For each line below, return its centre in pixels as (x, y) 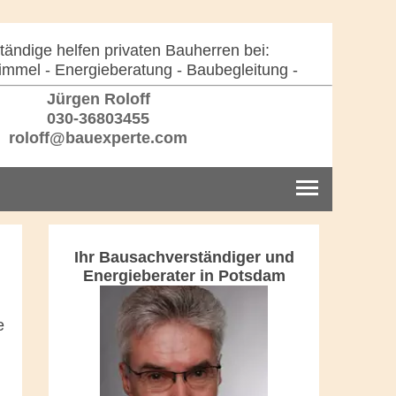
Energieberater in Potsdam (184, 275)
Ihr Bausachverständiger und (184, 257)
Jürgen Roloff (96, 99)
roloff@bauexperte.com (96, 138)
